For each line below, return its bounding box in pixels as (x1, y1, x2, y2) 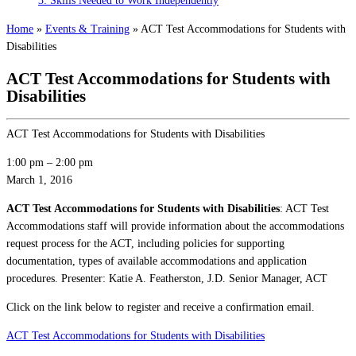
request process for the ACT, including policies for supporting (6, 238, 284, 250)
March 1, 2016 (6, 174, 72, 187)
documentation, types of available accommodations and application (6, 255, 307, 268)
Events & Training (45, 23, 130, 36)
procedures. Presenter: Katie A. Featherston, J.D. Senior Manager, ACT (6, 273, 327, 285)
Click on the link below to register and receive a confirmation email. (6, 301, 315, 314)
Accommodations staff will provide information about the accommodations (6, 220, 344, 233)
